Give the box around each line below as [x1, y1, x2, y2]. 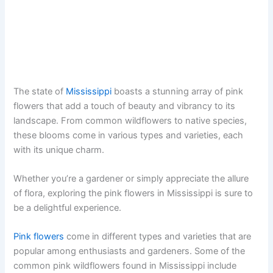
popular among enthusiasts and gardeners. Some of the [13, 246, 246, 257]
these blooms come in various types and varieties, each [13, 129, 244, 141]
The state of [13, 85, 66, 97]
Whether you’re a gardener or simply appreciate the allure [13, 173, 249, 185]
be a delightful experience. [13, 202, 122, 214]
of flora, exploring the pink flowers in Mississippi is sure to [13, 188, 253, 199]
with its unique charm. [13, 144, 105, 155]
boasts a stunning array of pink [112, 85, 244, 97]
